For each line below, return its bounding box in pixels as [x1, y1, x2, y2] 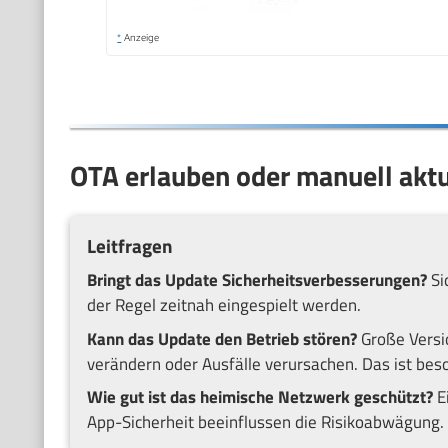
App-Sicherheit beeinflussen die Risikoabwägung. [86, 409, 444, 436]
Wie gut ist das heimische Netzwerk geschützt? [86, 384, 433, 411]
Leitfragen [86, 232, 173, 261]
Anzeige [121, 31, 160, 44]
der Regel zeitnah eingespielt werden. [86, 292, 361, 319]
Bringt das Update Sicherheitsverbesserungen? [86, 267, 427, 294]
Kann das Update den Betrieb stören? [86, 325, 357, 352]
